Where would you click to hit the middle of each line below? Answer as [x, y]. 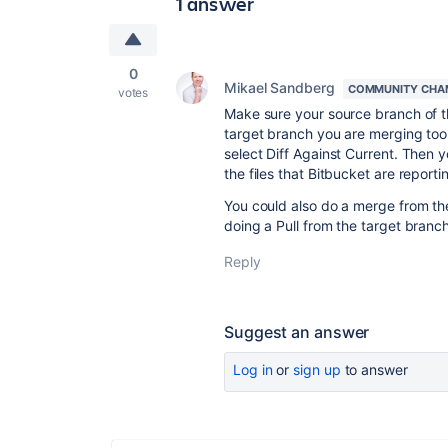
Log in [253, 369]
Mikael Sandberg [279, 87]
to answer [374, 369]
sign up [317, 369]
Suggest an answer [297, 332]
